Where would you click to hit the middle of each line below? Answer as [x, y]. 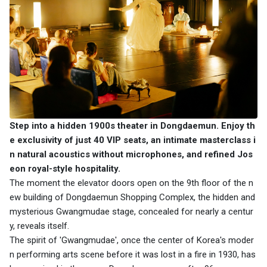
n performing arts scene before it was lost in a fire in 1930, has [133, 254]
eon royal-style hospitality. [65, 168]
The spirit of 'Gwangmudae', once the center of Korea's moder [132, 240]
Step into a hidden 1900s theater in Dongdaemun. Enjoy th [132, 125]
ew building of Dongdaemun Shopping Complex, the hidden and [132, 197]
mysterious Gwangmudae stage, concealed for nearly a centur [131, 211]
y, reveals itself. [39, 226]
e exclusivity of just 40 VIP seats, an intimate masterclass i [133, 140]
